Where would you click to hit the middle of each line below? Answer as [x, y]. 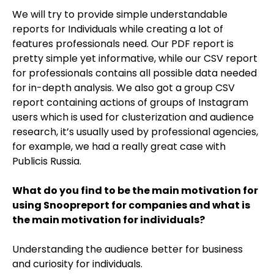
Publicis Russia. [47, 161]
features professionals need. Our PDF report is [123, 44]
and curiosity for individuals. [77, 264]
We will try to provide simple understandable [120, 14]
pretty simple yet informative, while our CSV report [135, 58]
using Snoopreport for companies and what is [131, 205]
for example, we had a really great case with [119, 146]
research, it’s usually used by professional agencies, [135, 132]
